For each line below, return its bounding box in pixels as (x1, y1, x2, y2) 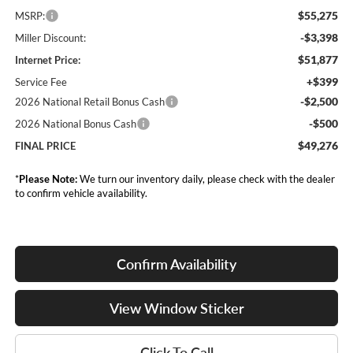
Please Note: (18, 173, 77, 186)
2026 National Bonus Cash (14, 117, 136, 131)
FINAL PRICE (14, 139, 76, 153)
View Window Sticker (109, 299, 244, 318)
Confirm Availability (117, 255, 236, 273)
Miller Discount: (14, 32, 86, 45)
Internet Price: (14, 54, 80, 67)
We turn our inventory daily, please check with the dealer (76, 173, 335, 186)
